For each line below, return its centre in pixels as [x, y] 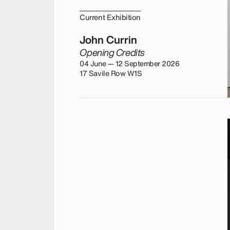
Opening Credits [112, 52]
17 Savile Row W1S [111, 73]
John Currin [109, 40]
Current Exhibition [110, 17]
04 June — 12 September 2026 [130, 63]
